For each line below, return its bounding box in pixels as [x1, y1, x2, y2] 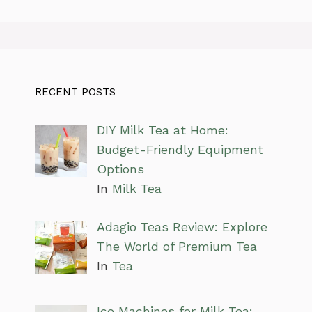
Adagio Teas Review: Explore [96, 219, 267, 235]
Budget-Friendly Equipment [96, 142, 263, 157]
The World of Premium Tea [96, 239, 257, 254]
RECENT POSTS [35, 86, 116, 99]
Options [96, 162, 144, 177]
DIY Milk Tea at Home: [96, 123, 228, 138]
